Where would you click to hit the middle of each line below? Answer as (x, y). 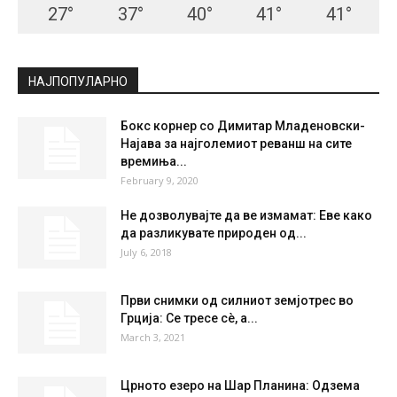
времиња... (154, 162)
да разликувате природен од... (214, 234)
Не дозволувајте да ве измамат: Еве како (246, 216)
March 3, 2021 (153, 338)
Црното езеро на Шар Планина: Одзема (240, 386)
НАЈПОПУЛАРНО (78, 82)
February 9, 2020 (160, 181)
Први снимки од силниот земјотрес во (237, 301)
